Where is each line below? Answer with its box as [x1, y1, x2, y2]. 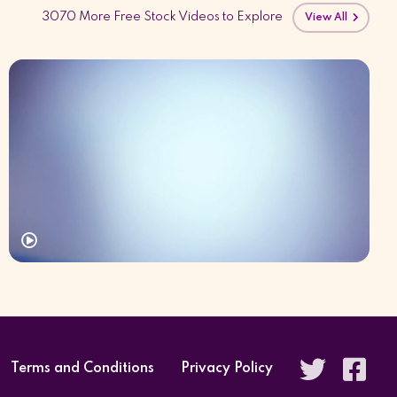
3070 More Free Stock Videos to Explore [42, 10, 283, 23]
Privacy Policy [180, 361, 273, 376]
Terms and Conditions [10, 361, 154, 376]
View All [303, 12, 353, 23]
